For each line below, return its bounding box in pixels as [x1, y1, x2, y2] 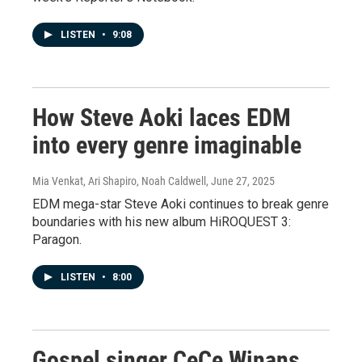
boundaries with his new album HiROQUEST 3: [32, 213, 291, 229]
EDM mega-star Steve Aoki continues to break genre [32, 196, 329, 212]
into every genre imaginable [32, 130, 301, 159]
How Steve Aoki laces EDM [32, 103, 291, 132]
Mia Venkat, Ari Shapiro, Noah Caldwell [32, 174, 206, 187]
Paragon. [32, 231, 82, 247]
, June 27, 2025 [206, 174, 275, 187]
